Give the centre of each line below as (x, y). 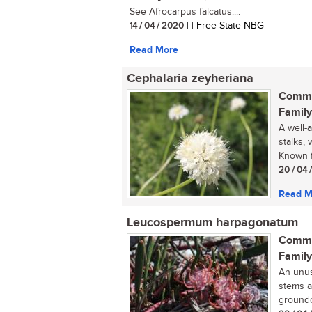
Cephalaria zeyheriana (190, 79)
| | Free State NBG (224, 26)
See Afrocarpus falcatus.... (185, 12)
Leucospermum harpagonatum (212, 223)
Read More (154, 50)
